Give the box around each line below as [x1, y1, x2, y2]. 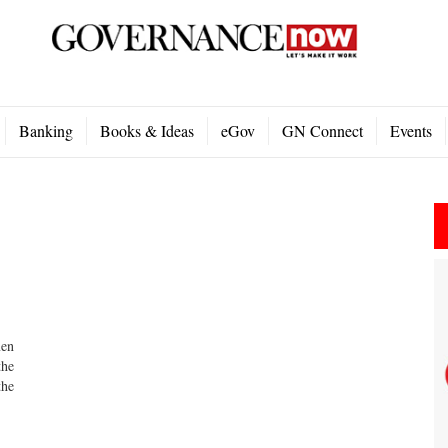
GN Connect [282, 120, 363, 141]
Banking [19, 120, 73, 141]
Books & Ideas [100, 120, 194, 141]
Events [390, 120, 432, 141]
